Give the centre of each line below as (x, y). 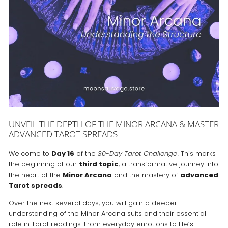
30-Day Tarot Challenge (137, 153)
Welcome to (30, 153)
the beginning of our (44, 164)
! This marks (196, 153)
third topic (98, 164)
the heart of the (35, 175)
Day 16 (63, 153)
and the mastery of (146, 175)
